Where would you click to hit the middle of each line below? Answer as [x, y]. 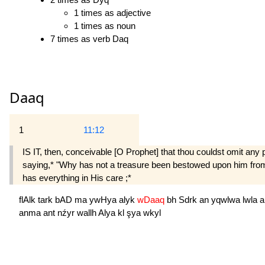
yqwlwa [227, 200]
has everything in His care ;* [77, 177]
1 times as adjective [112, 13]
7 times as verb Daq [89, 39]
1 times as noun [105, 26]
